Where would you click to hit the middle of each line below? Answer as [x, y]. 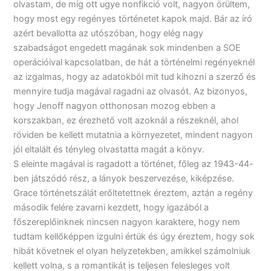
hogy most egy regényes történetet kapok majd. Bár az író [133, 18]
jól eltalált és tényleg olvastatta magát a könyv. [109, 149]
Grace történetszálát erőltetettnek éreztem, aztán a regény [133, 193]
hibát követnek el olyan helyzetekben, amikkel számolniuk [132, 251]
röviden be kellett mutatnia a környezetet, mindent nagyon [133, 135]
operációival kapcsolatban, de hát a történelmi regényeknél [134, 62]
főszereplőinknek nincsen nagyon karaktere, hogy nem [127, 222]
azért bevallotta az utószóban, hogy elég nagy [109, 33]
